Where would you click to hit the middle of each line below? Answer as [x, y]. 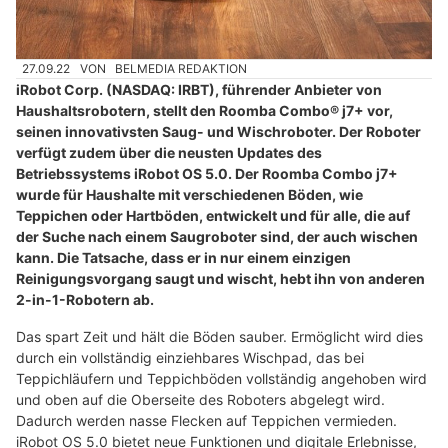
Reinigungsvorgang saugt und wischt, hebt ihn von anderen [220, 278]
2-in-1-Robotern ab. [85, 299]
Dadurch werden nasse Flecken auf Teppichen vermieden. [206, 420]
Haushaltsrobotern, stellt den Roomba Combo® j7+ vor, [204, 110]
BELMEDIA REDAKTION [181, 68]
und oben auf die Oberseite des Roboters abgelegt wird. [200, 399]
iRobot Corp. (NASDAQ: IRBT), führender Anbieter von [199, 89]
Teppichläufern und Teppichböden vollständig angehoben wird [221, 378]
